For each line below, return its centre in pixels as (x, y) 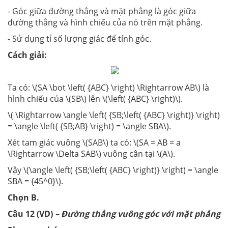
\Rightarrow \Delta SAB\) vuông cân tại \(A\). (91, 154)
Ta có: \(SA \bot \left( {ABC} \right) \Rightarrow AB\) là (108, 88)
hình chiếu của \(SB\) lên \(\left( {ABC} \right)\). (95, 99)
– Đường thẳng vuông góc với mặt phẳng (138, 214)
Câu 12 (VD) (31, 214)
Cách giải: (27, 55)
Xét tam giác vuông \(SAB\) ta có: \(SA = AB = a (94, 143)
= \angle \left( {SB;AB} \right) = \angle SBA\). (89, 126)
